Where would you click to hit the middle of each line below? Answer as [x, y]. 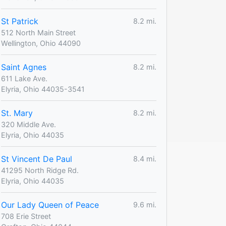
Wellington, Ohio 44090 [41, 43]
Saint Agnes [24, 67]
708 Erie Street [26, 216]
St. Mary [17, 113]
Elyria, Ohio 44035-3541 [43, 89]
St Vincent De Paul [37, 159]
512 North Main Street [38, 32]
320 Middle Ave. [29, 124]
